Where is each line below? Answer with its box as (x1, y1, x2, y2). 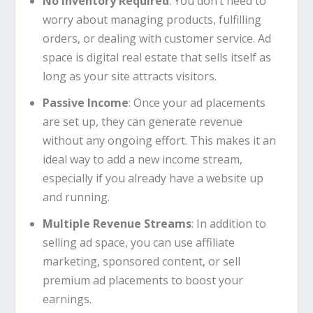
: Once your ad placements (128, 95, 265, 111)
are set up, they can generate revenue (42, 114, 242, 130)
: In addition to (191, 216, 266, 232)
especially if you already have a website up (42, 170, 263, 187)
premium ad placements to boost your (42, 272, 243, 289)
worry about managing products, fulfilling (42, 11, 261, 27)
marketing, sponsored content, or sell (42, 254, 240, 270)
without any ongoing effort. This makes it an (42, 133, 276, 149)
